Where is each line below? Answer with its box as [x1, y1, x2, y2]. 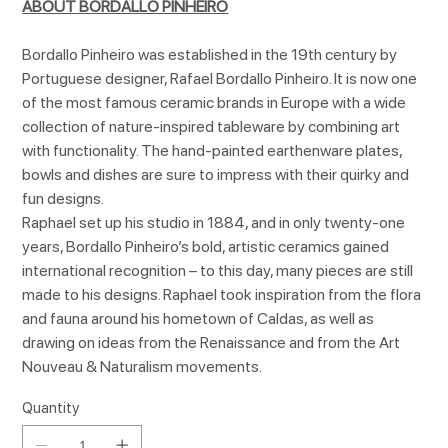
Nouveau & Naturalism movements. [22, 357, 263, 377]
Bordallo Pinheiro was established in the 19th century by [22, 45, 398, 65]
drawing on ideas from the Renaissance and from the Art [22, 333, 401, 353]
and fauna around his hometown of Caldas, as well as [22, 309, 375, 329]
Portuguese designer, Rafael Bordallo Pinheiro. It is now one [22, 69, 418, 89]
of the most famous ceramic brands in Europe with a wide [22, 93, 407, 113]
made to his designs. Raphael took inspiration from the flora [22, 285, 422, 305]
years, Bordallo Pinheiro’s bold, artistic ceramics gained [22, 237, 390, 257]
